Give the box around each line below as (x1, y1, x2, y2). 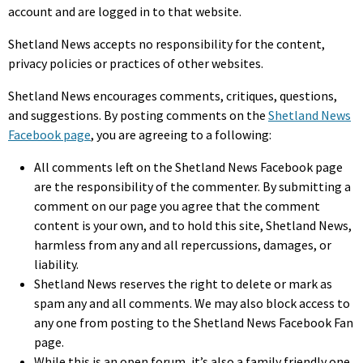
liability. (34, 256, 79, 272)
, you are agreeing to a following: (91, 126, 271, 143)
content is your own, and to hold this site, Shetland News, (34, 217, 352, 233)
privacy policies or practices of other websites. (8, 55, 263, 71)
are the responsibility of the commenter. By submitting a (34, 178, 351, 194)
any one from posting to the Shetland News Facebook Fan (34, 314, 353, 331)
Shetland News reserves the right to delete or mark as (34, 275, 332, 292)
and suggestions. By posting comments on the (8, 107, 268, 123)
